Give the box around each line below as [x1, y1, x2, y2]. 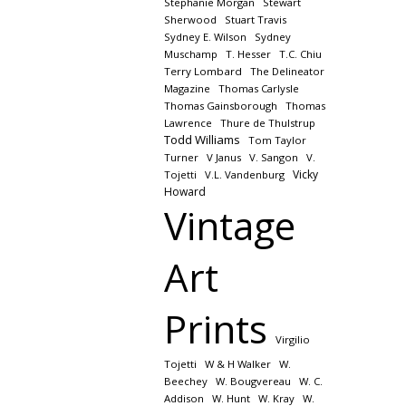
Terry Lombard [163, 64, 242, 78]
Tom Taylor [247, 133, 306, 147]
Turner [163, 150, 198, 164]
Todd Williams [163, 131, 240, 148]
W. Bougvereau [215, 374, 291, 388]
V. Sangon [248, 150, 298, 164]
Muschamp [163, 47, 217, 61]
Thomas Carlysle [217, 82, 299, 95]
